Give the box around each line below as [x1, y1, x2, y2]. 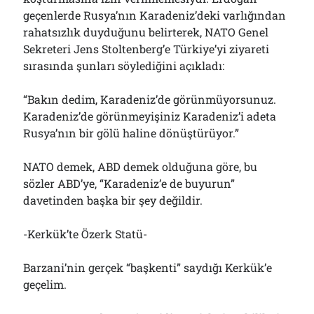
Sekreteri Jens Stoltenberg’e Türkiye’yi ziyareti [23, 41, 270, 56]
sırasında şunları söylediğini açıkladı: [23, 58, 225, 73]
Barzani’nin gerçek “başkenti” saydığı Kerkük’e [23, 260, 273, 275]
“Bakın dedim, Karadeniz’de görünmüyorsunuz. [23, 92, 277, 107]
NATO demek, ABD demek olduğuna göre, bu [23, 159, 258, 174]
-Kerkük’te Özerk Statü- [23, 226, 148, 241]
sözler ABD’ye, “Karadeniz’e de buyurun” [23, 176, 235, 191]
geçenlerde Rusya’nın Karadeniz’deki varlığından [23, 8, 287, 22]
